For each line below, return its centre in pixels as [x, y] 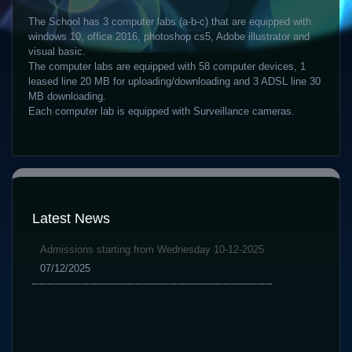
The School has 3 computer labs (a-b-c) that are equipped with [170, 22]
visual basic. [57, 51]
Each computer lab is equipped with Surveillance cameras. [161, 111]
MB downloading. [67, 96]
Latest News [71, 218]
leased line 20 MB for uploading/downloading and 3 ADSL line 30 [174, 81]
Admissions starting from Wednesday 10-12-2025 [152, 249]
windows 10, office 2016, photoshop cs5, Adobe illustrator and [169, 37]
